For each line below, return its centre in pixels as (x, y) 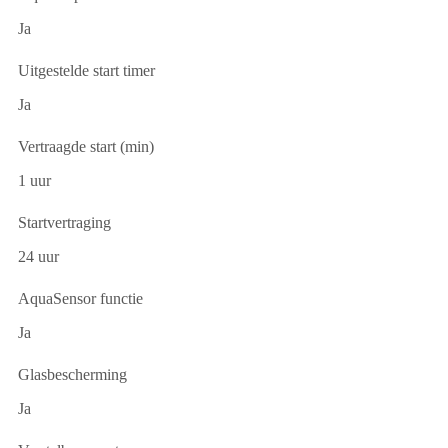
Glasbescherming (72, 375)
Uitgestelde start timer (86, 71)
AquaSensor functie (80, 299)
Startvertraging (64, 223)
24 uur (38, 257)
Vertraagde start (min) (86, 147)
